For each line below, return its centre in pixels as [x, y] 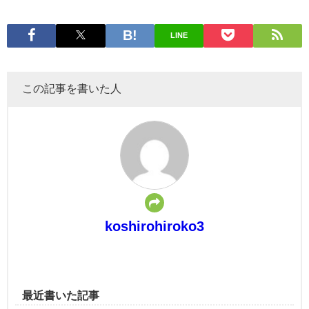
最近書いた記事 [61, 295]
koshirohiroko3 [154, 226]
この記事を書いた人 [72, 88]
